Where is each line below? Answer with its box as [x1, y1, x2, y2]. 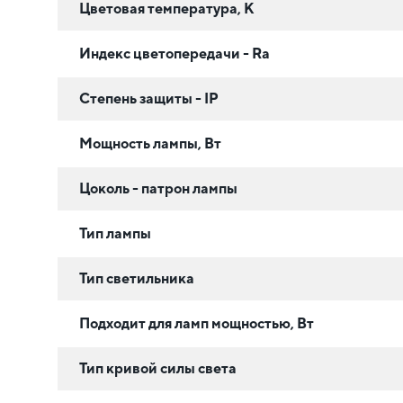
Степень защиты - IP [79, 89, 219, 107]
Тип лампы [79, 224, 151, 242]
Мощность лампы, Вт [79, 134, 221, 152]
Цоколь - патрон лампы [79, 179, 237, 197]
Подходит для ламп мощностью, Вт [79, 314, 314, 332]
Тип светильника [79, 269, 194, 287]
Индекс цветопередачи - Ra [79, 44, 270, 62]
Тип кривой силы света [79, 359, 237, 377]
